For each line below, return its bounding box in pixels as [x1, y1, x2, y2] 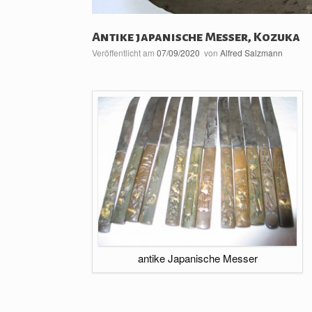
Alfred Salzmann [220, 47, 283, 58]
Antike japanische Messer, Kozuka [92, 30, 300, 44]
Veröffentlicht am [97, 47, 157, 58]
